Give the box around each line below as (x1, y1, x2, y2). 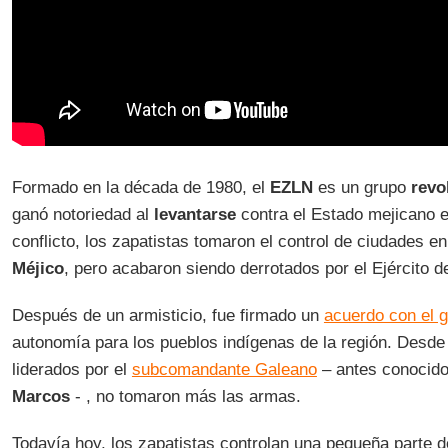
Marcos (11, 387, 70, 406)
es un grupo (312, 178, 411, 197)
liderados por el (11, 360, 132, 379)
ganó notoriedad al (11, 205, 154, 224)
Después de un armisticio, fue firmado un (11, 306, 324, 325)
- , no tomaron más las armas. (69, 387, 301, 406)
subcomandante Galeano (131, 360, 317, 379)
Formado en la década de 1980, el (11, 178, 270, 197)
